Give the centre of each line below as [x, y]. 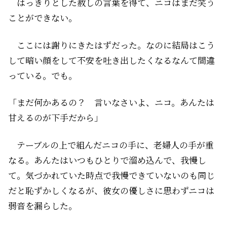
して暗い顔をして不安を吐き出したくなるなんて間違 [111, 60]
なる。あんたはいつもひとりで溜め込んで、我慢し [107, 160]
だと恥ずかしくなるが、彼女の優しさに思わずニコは [111, 191]
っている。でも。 [43, 75]
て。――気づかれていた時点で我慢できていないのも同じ [111, 175]
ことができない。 [43, 17]
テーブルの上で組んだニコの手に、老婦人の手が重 [111, 145]
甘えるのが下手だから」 [55, 118]
